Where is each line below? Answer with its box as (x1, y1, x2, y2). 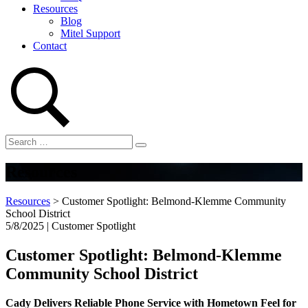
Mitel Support (60, 27, 120, 40)
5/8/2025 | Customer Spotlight (5, 220, 135, 232)
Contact (33, 40, 67, 52)
